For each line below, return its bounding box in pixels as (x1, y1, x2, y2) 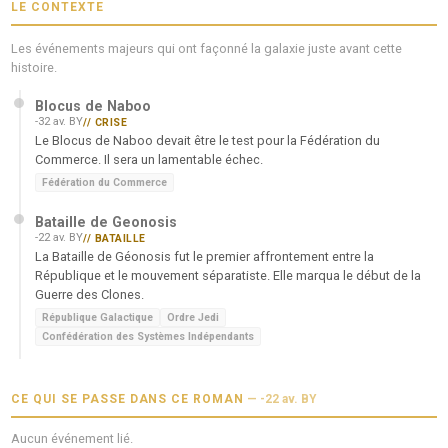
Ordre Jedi (167, 310, 220, 324)
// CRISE (83, 115, 128, 129)
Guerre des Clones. (35, 286, 145, 302)
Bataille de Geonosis (35, 213, 178, 230)
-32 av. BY (35, 115, 84, 129)
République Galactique (42, 310, 154, 324)
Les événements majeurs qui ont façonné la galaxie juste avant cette (11, 40, 403, 56)
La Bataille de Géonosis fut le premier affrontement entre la (35, 248, 375, 264)
